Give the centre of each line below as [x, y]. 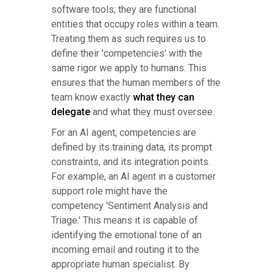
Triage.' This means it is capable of [125, 221]
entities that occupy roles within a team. [135, 24]
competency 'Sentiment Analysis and [129, 206]
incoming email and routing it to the [125, 250]
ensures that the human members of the [136, 83]
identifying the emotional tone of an [126, 235]
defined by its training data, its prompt [132, 147]
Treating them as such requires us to [129, 39]
